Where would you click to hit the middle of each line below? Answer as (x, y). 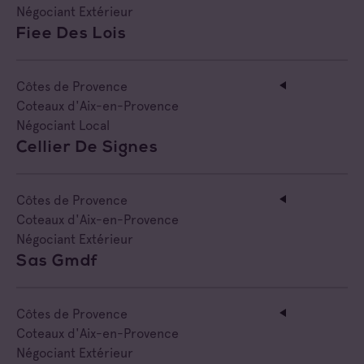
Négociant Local (63, 125)
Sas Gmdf (57, 261)
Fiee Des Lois (71, 34)
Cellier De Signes (87, 147)
